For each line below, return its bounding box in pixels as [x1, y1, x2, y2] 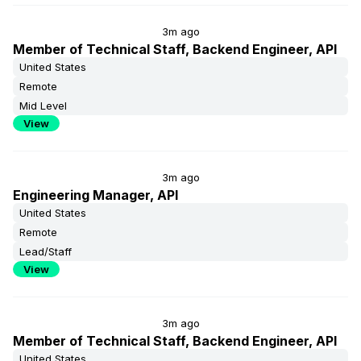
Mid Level [19, 99, 67, 112]
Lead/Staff [19, 245, 72, 258]
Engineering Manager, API [13, 187, 178, 203]
